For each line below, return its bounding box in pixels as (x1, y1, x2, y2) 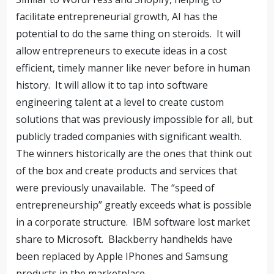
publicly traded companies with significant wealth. (16, 130, 242, 143)
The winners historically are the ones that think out (16, 147, 253, 160)
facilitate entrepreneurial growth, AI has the (16, 10, 218, 23)
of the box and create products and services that (16, 164, 238, 177)
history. (16, 78, 51, 92)
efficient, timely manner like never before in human (16, 61, 251, 75)
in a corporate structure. (16, 215, 128, 229)
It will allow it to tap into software (55, 78, 209, 92)
